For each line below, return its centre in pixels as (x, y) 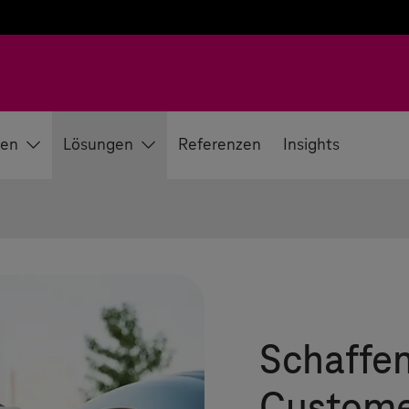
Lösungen (98, 145)
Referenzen (220, 145)
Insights (311, 145)
